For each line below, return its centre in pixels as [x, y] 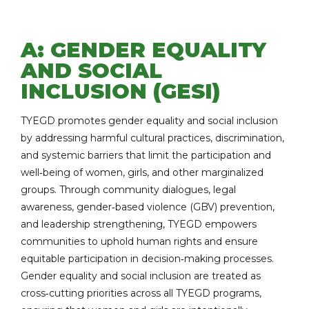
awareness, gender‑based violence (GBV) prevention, [148, 207]
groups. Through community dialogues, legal [128, 190]
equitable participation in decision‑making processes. [147, 259]
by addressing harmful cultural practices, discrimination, [152, 138]
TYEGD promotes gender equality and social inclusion [149, 121]
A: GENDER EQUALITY [143, 50]
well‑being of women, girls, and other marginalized [142, 172]
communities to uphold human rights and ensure [139, 241]
